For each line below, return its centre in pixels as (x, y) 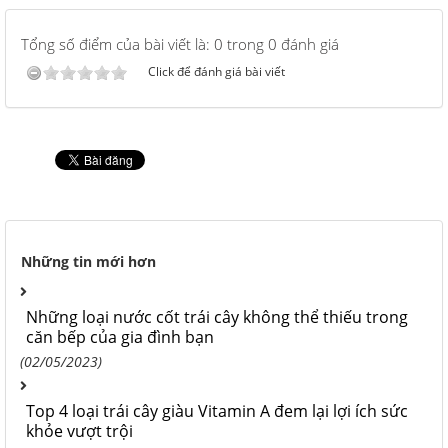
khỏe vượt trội (79, 430)
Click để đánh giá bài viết (216, 71)
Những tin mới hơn (88, 261)
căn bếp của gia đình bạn (120, 336)
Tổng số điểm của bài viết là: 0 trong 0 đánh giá (180, 43)
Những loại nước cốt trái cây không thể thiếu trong (217, 316)
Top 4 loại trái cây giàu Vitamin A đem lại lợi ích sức (217, 410)
